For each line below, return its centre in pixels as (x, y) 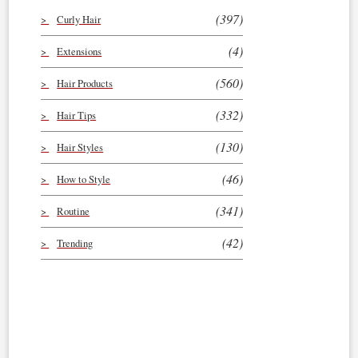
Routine (74, 211)
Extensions (80, 51)
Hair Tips (77, 115)
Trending (75, 243)
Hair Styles (80, 147)
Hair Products (85, 83)
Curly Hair (79, 19)
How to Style (84, 179)
